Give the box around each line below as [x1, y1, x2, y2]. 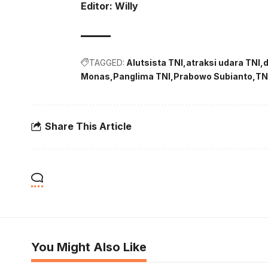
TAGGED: [89, 57, 125, 68]
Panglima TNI [113, 71, 171, 81]
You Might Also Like [31, 239, 147, 254]
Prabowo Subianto [173, 71, 253, 81]
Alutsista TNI [126, 57, 184, 68]
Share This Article [45, 120, 132, 133]
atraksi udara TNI [186, 57, 261, 68]
